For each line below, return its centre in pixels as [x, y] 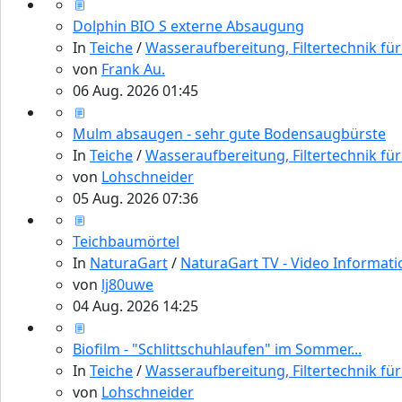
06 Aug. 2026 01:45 [135, 90]
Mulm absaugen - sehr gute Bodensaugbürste [229, 133]
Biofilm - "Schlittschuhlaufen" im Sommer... [217, 349]
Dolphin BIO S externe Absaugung [188, 26]
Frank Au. [133, 69]
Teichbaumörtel [126, 241]
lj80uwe [127, 284]
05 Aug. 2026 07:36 [135, 198]
